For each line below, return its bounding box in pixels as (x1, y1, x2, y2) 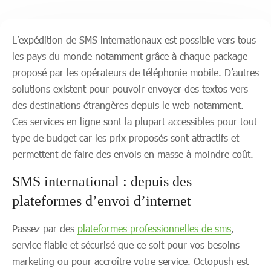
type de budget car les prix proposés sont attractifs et (12, 132, 239, 143)
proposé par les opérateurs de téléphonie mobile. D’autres (12, 67, 259, 78)
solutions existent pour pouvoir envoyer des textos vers (12, 83, 248, 94)
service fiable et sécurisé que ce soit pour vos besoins (12, 239, 240, 250)
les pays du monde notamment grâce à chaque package (12, 50, 247, 62)
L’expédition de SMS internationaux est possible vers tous (12, 34, 256, 45)
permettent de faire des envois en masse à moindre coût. (12, 148, 253, 160)
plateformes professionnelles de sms (77, 223, 231, 234)
